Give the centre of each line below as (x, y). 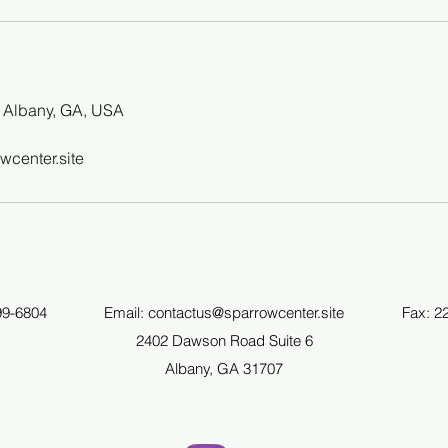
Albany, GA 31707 (224, 368)
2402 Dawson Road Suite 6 (224, 340)
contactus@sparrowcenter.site (246, 312)
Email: (126, 312)
